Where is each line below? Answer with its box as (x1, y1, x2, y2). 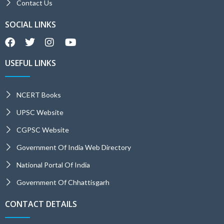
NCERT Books (16, 90, 61, 99)
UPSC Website (16, 107, 63, 116)
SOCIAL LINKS (5, 18, 56, 30)
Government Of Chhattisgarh (16, 177, 109, 186)
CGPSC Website (16, 125, 69, 134)
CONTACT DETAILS (5, 198, 77, 209)
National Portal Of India (16, 160, 90, 169)
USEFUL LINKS (5, 57, 56, 68)
